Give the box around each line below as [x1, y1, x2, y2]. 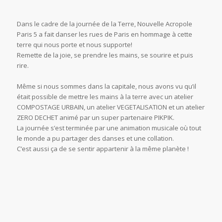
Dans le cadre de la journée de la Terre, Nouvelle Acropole [16, 19, 192, 28]
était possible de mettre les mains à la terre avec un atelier [16, 92, 193, 101]
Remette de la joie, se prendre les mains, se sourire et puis [16, 50, 193, 59]
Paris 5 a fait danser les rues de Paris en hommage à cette [16, 29, 192, 39]
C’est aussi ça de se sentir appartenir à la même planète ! [16, 144, 189, 153]
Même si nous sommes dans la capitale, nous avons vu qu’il [16, 81, 196, 91]
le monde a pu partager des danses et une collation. [16, 133, 174, 143]
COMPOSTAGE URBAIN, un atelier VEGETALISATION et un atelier [16, 102, 205, 111]
